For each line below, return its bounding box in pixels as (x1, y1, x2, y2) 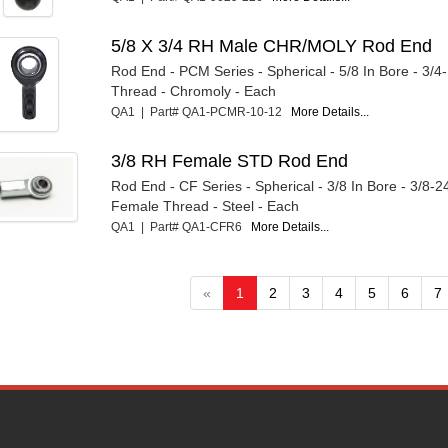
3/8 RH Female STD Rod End (111, 150, 349, 171)
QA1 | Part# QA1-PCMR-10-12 (111, 104, 292, 119)
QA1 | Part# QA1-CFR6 (111, 219, 252, 234)
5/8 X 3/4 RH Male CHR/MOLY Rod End (111, 35, 433, 56)
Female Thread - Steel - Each (111, 197, 300, 214)
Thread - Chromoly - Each (111, 82, 277, 99)
